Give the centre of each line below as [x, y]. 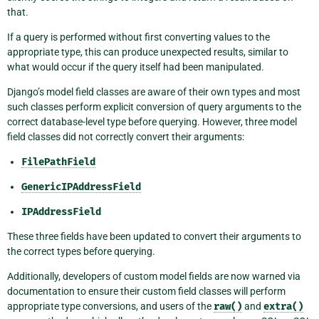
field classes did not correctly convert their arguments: [126, 136]
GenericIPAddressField [81, 187]
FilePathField [58, 162]
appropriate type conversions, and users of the [110, 306]
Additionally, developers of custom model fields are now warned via [154, 276]
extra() [283, 306]
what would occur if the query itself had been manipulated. [136, 67]
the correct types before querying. [81, 251]
